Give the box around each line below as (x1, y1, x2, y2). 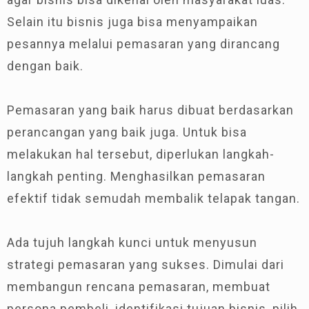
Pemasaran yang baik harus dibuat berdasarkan (7, 102, 294, 117)
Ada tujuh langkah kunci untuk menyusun (7, 235, 257, 250)
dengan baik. (7, 58, 83, 73)
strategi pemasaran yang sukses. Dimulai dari (7, 257, 284, 272)
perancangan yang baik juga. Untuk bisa (7, 124, 247, 139)
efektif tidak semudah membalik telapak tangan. (7, 190, 300, 206)
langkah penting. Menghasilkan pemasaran (7, 168, 266, 183)
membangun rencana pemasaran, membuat (7, 279, 270, 294)
